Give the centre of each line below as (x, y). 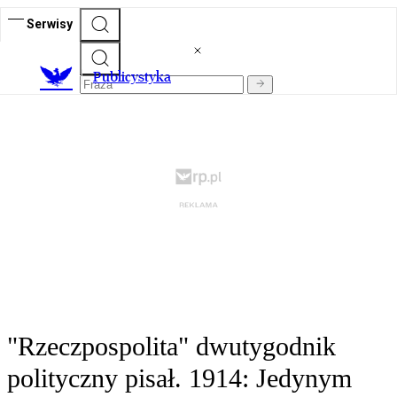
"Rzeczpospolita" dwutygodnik (171, 346)
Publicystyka (132, 77)
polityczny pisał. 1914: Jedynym (179, 378)
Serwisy (50, 23)
